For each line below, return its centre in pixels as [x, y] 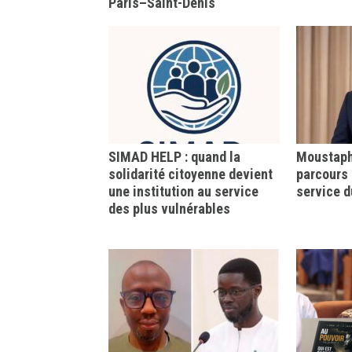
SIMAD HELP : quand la [174, 157]
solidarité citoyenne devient [191, 174]
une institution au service [183, 191]
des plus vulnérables [169, 209]
